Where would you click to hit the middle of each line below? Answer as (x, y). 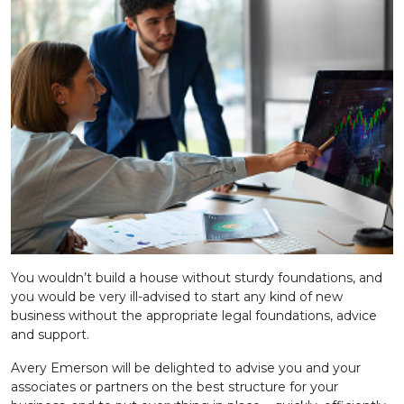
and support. (50, 335)
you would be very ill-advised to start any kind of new (177, 297)
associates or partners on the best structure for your (174, 387)
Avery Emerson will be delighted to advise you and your (186, 368)
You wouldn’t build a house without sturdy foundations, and (197, 278)
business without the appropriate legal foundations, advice (194, 316)
